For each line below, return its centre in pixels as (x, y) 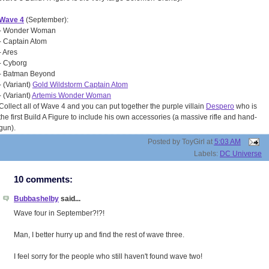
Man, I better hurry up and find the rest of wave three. (99, 235)
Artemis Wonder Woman (71, 96)
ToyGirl (193, 142)
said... (70, 199)
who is (246, 107)
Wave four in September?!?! (59, 213)
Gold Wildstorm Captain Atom (80, 85)
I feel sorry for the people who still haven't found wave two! (108, 257)
